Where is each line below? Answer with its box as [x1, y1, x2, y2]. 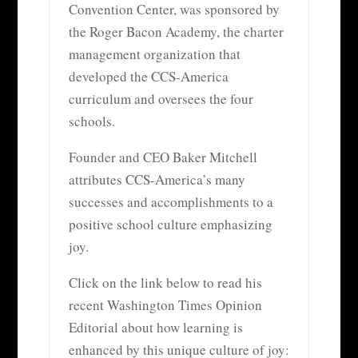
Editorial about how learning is [68, 317, 243, 336]
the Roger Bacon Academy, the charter [68, 22, 284, 41]
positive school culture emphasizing [68, 214, 272, 233]
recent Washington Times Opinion [68, 295, 262, 314]
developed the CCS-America [68, 66, 229, 86]
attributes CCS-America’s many [68, 169, 245, 189]
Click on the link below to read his [68, 272, 262, 292]
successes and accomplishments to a [68, 192, 273, 211]
